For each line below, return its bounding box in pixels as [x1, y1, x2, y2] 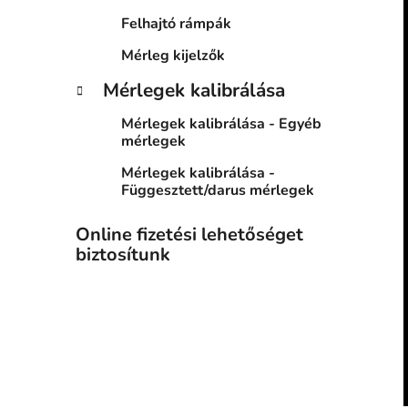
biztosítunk [76, 242, 170, 268]
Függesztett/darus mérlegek [121, 180, 314, 201]
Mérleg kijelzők [121, 46, 225, 66]
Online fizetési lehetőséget [76, 222, 303, 248]
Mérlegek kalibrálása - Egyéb [121, 114, 321, 135]
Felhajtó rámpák [121, 14, 231, 35]
